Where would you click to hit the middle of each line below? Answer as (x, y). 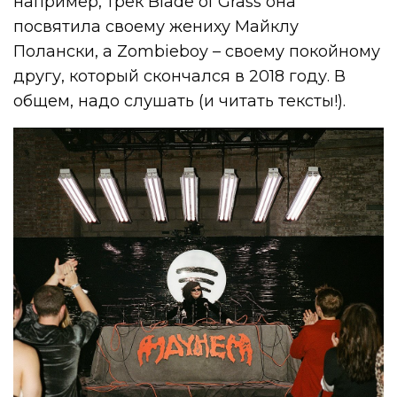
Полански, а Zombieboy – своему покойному (197, 52)
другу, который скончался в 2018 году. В (180, 77)
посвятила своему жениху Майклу (156, 27)
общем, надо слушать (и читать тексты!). (180, 101)
